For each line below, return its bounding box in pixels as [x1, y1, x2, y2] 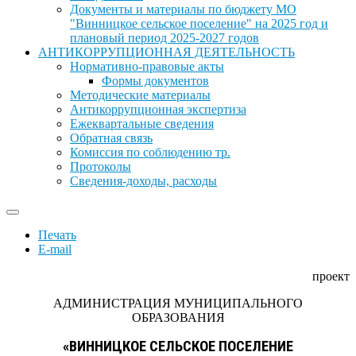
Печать [38, 228, 76, 242]
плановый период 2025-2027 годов [70, 31, 259, 44]
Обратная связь [70, 131, 153, 145]
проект [312, 269, 350, 283]
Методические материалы [70, 88, 211, 102]
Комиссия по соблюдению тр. [70, 145, 230, 159]
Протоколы [70, 160, 131, 173]
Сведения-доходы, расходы [70, 174, 217, 188]
